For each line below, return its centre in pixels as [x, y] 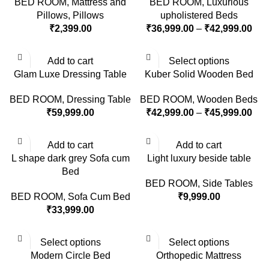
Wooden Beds [227, 99]
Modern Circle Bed [70, 255]
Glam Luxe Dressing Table [70, 74]
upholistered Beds [199, 15]
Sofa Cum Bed [99, 196]
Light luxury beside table [199, 158]
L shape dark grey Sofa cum [70, 158]
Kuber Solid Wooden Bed [199, 74]
